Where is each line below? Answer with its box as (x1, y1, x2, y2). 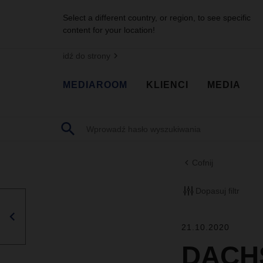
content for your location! (63, 25, 155, 35)
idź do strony (63, 51, 110, 60)
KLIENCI (146, 79, 188, 90)
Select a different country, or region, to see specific (63, 13, 251, 22)
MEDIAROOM (63, 79, 127, 90)
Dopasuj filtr (195, 186, 240, 195)
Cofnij (191, 158, 213, 168)
